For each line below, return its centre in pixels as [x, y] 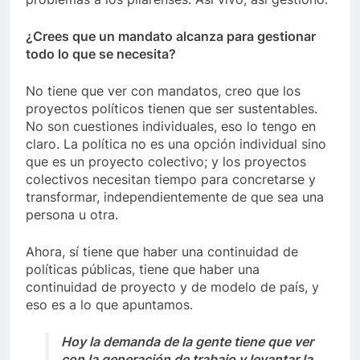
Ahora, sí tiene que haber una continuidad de [162, 252]
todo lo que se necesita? [101, 54]
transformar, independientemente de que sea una [175, 197]
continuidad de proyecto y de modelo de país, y [172, 287]
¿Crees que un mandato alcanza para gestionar [171, 37]
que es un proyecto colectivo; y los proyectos [166, 162]
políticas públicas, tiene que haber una [143, 270]
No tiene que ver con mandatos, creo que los [163, 91]
